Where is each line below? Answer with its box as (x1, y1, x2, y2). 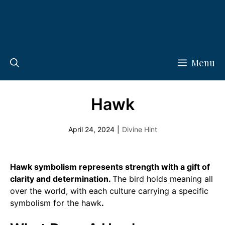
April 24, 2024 (68, 125, 115, 134)
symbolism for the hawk (10, 198, 101, 208)
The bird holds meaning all (113, 174, 213, 184)
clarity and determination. (10, 174, 113, 184)
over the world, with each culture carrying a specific (10, 186, 208, 196)
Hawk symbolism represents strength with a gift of (10, 162, 210, 172)
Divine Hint (122, 125, 157, 134)
